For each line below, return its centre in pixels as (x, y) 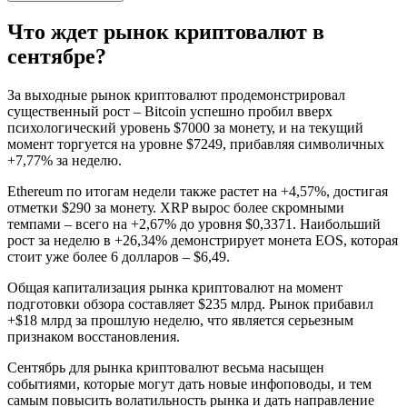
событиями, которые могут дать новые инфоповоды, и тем (189, 383)
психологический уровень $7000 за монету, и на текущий (185, 127)
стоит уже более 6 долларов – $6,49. (119, 256)
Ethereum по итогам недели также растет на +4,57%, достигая (198, 191)
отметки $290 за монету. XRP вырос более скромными (176, 207)
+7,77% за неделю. (65, 160)
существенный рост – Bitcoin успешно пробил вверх (170, 111)
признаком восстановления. (94, 336)
